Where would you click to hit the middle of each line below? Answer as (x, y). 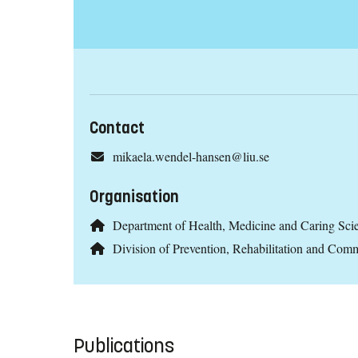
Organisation (134, 197)
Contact (117, 129)
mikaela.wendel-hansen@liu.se (191, 157)
